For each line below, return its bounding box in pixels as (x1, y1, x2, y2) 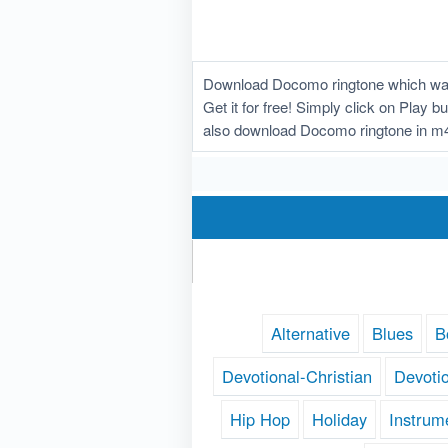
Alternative (271, 321, 350, 346)
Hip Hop (230, 407, 290, 432)
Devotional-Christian (221, 364, 372, 389)
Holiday (312, 407, 367, 432)
